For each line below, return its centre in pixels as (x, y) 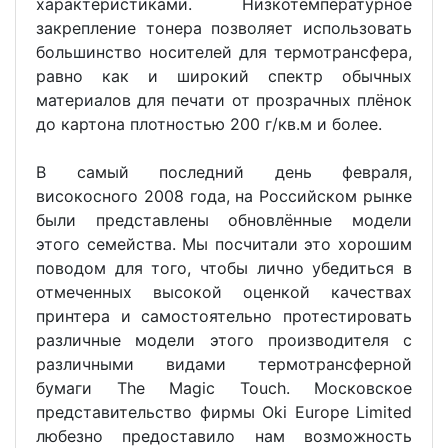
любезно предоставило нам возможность (224, 435)
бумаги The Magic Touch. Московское (224, 387)
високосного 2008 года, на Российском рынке (224, 195)
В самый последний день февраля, (224, 171)
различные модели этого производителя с (224, 339)
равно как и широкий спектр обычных (224, 75)
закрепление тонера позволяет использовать (224, 27)
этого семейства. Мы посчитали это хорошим (224, 243)
